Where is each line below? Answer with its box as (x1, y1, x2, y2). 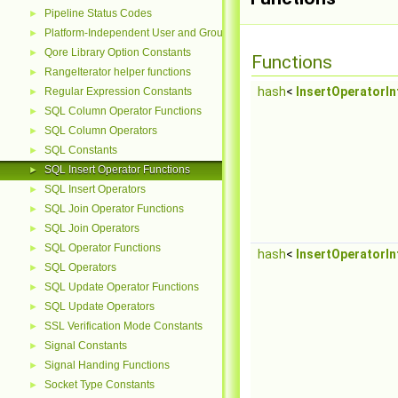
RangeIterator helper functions (44, 66, 191, 78)
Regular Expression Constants (44, 85, 192, 98)
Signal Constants (44, 339, 127, 352)
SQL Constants (44, 144, 117, 156)
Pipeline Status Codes (44, 7, 152, 20)
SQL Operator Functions (44, 242, 161, 254)
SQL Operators (44, 261, 116, 274)
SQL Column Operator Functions (44, 105, 202, 117)
